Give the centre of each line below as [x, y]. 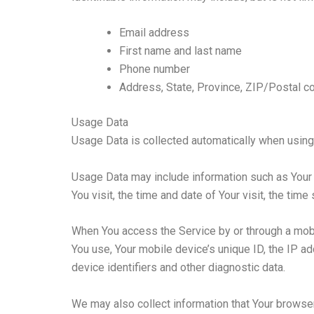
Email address [154, 33]
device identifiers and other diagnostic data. [178, 268]
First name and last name [180, 51]
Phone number [155, 69]
